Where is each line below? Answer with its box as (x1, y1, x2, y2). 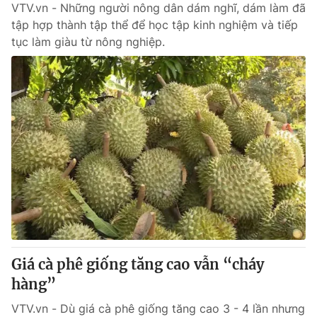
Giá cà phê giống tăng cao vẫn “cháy (11, 255, 264, 273)
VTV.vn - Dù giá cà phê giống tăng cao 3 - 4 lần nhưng (11, 301, 305, 316)
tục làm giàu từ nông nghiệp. (11, 35, 165, 49)
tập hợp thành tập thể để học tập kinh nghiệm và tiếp (11, 18, 298, 32)
